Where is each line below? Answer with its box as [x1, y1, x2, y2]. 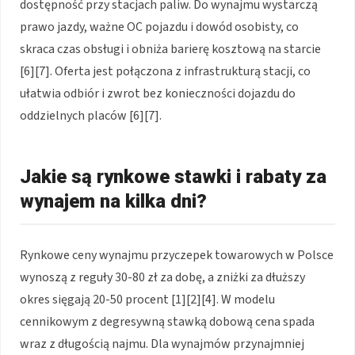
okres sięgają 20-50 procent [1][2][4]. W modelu [20, 291, 275, 309]
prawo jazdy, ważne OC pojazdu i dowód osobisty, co [20, 18, 299, 36]
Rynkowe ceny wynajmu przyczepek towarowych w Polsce [20, 246, 334, 265]
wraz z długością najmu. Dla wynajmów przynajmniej [20, 335, 304, 353]
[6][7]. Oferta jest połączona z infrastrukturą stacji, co [20, 63, 311, 81]
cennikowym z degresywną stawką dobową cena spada [20, 313, 315, 331]
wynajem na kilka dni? [20, 190, 207, 213]
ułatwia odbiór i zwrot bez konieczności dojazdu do [20, 85, 296, 103]
